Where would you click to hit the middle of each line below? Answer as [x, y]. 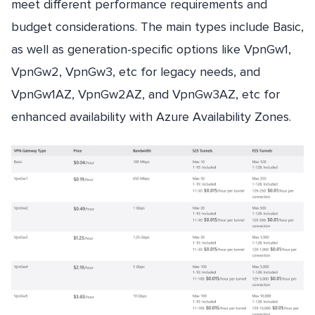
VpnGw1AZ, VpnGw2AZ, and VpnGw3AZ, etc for [146, 95]
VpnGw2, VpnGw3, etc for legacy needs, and [136, 72]
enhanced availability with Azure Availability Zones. [151, 117]
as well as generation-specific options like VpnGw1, [151, 50]
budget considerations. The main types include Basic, [157, 27]
